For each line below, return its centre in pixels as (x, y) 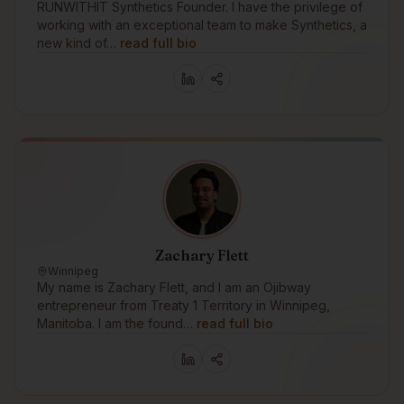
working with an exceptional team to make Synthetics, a (202, 25)
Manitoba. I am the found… (115, 323)
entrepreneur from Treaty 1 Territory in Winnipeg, (184, 305)
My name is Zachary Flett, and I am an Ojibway (174, 287)
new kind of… (77, 43)
